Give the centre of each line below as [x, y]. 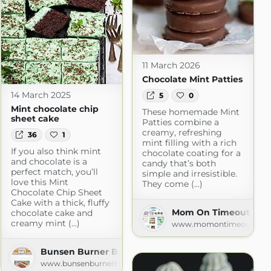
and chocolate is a [49, 161]
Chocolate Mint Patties [192, 79]
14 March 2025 [41, 95]
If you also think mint [56, 151]
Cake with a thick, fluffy [60, 202]
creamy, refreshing [182, 132]
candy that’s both [179, 163]
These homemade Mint [191, 112]
